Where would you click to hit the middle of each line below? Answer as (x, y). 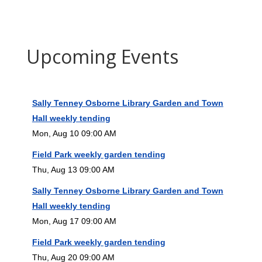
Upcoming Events (102, 56)
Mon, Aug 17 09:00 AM (74, 221)
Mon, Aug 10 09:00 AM (74, 133)
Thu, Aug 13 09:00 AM (73, 169)
